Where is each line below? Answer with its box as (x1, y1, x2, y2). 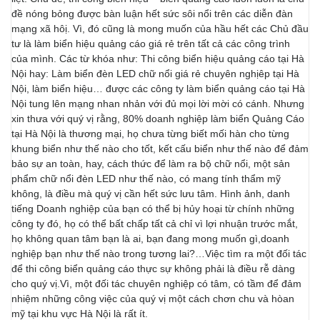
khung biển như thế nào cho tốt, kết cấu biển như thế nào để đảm (11, 143, 309, 154)
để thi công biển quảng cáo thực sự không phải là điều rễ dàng (11, 263, 295, 274)
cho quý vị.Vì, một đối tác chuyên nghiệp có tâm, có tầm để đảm (11, 278, 301, 289)
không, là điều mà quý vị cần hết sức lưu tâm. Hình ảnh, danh (11, 188, 290, 199)
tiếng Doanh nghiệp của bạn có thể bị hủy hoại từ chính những (11, 203, 294, 214)
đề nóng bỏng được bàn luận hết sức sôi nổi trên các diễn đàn (11, 8, 293, 19)
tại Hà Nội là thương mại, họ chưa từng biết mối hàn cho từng (11, 128, 289, 139)
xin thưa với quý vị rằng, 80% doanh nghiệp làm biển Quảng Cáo (11, 113, 304, 124)
